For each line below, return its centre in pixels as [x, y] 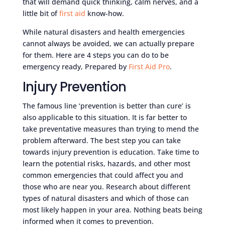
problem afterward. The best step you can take [101, 141]
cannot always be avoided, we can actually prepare [108, 44]
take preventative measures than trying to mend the [110, 129]
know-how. [104, 14]
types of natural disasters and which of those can [105, 198]
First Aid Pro [149, 67]
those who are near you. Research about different [106, 187]
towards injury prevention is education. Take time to [110, 152]
